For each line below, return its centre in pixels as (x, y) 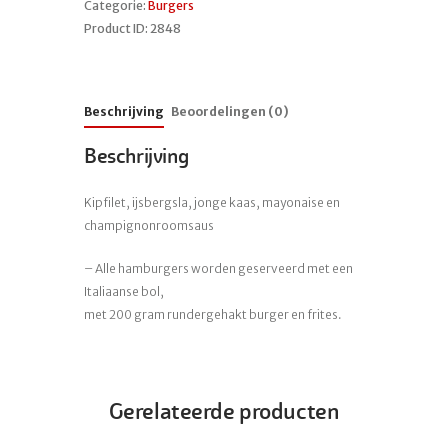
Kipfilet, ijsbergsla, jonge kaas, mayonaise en (212, 203)
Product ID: (117, 28)
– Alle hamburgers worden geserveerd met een (218, 269)
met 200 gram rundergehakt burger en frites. (213, 315)
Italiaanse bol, (124, 292)
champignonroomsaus (149, 226)
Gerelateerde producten (224, 411)
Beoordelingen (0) (230, 111)
